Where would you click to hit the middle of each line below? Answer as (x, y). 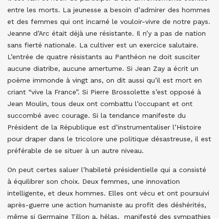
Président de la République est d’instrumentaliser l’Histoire (104, 127)
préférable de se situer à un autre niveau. (76, 151)
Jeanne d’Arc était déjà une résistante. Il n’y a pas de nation (107, 33)
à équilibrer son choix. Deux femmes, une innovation (94, 181)
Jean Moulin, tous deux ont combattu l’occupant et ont (100, 104)
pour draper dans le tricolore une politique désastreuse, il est (109, 139)
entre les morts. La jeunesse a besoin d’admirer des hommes (109, 10)
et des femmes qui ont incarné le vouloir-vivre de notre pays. (109, 22)
